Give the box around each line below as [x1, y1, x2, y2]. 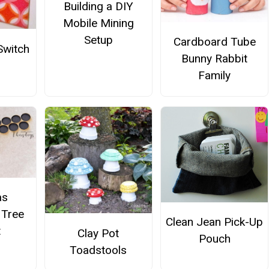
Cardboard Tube [173, 35, 256, 49]
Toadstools [70, 243, 127, 257]
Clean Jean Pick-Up [166, 214, 264, 229]
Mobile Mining [62, 16, 134, 31]
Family [198, 68, 231, 83]
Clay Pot [77, 226, 119, 240]
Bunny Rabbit [181, 52, 248, 66]
